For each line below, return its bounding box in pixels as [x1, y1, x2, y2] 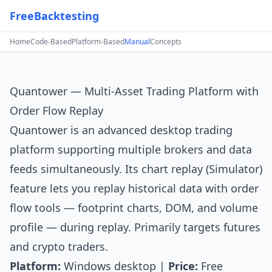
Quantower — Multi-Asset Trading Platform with [10, 84, 259, 98]
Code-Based [30, 36, 72, 47]
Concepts [150, 36, 182, 47]
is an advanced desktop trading [67, 123, 233, 137]
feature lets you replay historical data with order [10, 181, 259, 195]
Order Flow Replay [10, 103, 103, 118]
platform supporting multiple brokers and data [10, 142, 252, 157]
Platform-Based [72, 36, 124, 47]
